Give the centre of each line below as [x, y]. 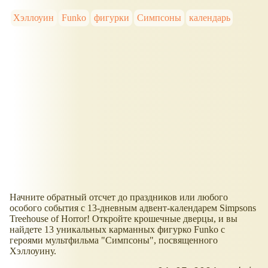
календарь [209, 17]
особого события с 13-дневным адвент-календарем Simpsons [133, 208]
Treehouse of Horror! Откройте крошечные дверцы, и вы [124, 218]
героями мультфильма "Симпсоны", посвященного [114, 240]
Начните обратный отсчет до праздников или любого [119, 197]
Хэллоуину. [33, 251]
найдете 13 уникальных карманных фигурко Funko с [117, 229]
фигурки [111, 17]
